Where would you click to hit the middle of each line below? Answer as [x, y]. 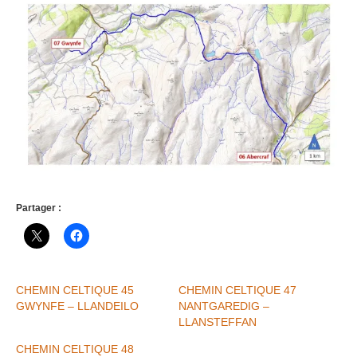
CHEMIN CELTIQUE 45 [75, 290]
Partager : [39, 208]
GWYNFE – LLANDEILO [77, 306]
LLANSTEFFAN [218, 322]
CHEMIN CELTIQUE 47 [237, 290]
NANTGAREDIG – [224, 306]
